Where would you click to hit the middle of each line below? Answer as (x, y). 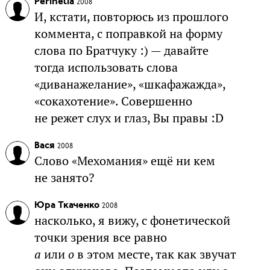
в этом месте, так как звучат (155, 255)
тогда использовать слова (106, 68)
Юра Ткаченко (67, 206)
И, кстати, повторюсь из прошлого (131, 17)
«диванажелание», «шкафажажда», (130, 85)
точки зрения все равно (100, 238)
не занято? (64, 178)
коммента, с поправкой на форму (128, 34)
